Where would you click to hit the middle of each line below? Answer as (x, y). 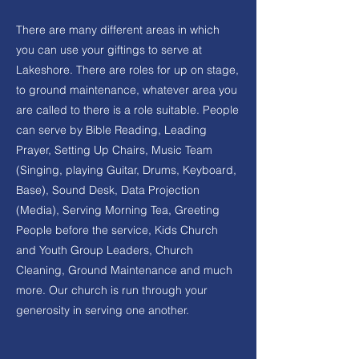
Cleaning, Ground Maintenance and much (124, 270)
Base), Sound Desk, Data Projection (108, 190)
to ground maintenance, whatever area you (127, 90)
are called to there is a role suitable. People (127, 110)
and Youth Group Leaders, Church (105, 250)
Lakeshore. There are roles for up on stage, (127, 70)
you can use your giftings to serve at (109, 50)
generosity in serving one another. (103, 310)
